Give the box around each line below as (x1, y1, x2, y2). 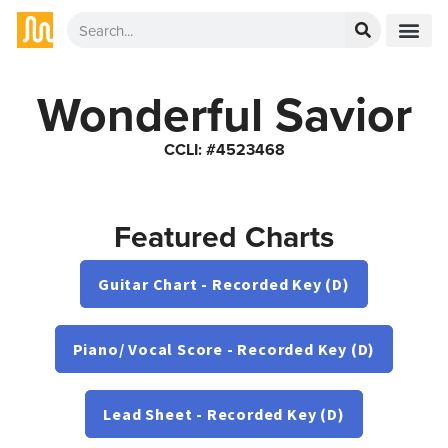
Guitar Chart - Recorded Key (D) (98, 274, 350, 294)
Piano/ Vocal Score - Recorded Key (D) (72, 339, 376, 359)
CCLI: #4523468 (163, 138, 285, 161)
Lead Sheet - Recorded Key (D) (103, 404, 345, 424)
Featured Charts (114, 215, 334, 258)
